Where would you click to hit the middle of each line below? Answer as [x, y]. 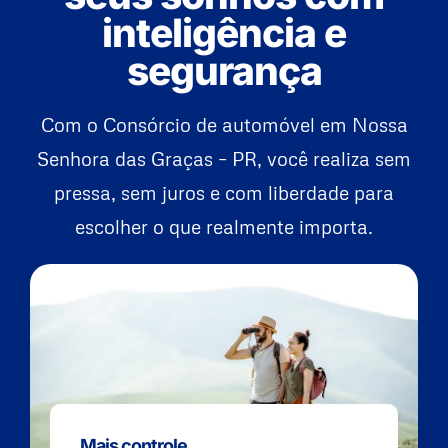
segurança [224, 71]
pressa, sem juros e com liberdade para [224, 193]
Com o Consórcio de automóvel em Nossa [224, 125]
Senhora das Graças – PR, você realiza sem [224, 159]
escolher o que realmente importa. [224, 227]
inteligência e [224, 33]
